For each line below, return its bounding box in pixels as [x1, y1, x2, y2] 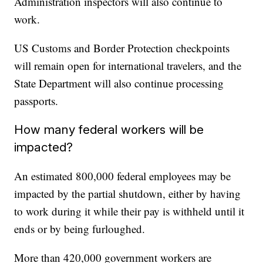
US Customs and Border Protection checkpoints [14, 41, 230, 56]
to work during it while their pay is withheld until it [14, 204, 245, 219]
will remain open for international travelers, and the [14, 58, 242, 73]
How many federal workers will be [14, 122, 204, 137]
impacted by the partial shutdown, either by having [14, 186, 241, 201]
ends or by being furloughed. [14, 221, 146, 237]
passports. [14, 93, 59, 109]
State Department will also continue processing [14, 76, 224, 91]
